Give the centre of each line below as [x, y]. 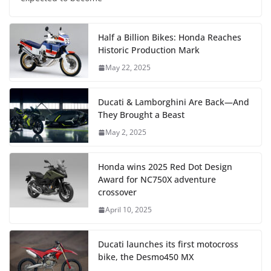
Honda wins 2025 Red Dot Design [165, 167]
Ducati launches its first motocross [168, 244]
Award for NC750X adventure [157, 180]
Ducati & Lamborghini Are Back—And [174, 102]
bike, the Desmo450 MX [146, 257]
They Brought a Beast [141, 115]
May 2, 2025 [126, 132]
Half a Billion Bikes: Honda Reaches [170, 38]
